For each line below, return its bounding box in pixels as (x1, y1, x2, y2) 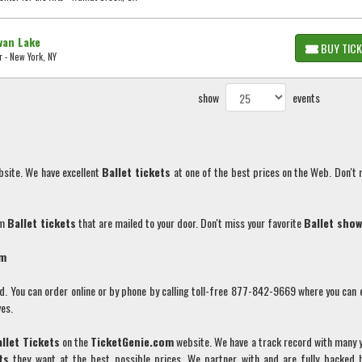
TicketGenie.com (90, 333, 175, 351)
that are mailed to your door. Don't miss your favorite (76, 214, 304, 232)
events (293, 89, 321, 107)
